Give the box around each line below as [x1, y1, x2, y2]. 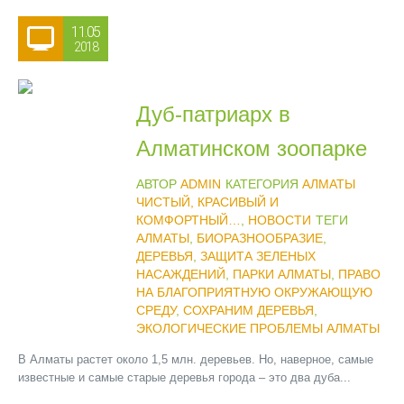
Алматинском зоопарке [135, 136, 367, 161]
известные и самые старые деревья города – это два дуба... [18, 371, 351, 384]
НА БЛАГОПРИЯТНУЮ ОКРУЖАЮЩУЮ [135, 285, 372, 299]
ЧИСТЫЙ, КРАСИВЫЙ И [135, 195, 279, 209]
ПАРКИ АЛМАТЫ [232, 267, 331, 281]
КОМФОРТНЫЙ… [135, 213, 241, 227]
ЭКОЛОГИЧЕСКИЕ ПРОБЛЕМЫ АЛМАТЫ [135, 321, 380, 335]
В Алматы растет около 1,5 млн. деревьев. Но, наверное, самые [18, 353, 373, 366]
